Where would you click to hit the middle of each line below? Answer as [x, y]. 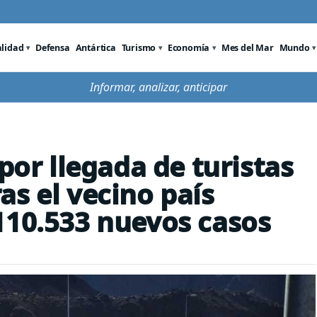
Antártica [96, 47]
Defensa [53, 47]
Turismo [139, 47]
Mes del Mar [247, 47]
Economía [189, 47]
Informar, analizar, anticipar [158, 87]
